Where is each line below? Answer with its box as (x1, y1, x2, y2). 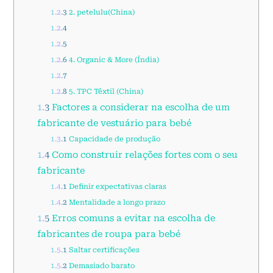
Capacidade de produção (66, 134, 160, 143)
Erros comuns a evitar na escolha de (49, 212, 215, 224)
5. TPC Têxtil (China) (66, 87, 143, 96)
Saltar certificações (66, 245, 140, 254)
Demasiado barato (66, 261, 135, 270)
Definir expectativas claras (66, 182, 166, 191)
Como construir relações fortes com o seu (49, 149, 238, 160)
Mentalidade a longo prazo (66, 197, 165, 207)
